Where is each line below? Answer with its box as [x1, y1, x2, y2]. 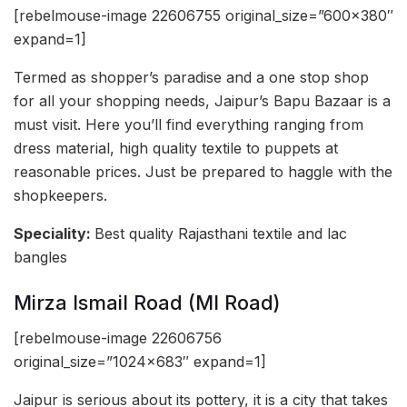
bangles [14, 248, 67, 267]
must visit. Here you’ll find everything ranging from [14, 115, 363, 134]
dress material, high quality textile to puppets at [14, 139, 338, 158]
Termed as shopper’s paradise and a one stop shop [14, 68, 369, 87]
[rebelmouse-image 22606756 [14, 328, 222, 347]
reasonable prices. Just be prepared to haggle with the [14, 163, 392, 182]
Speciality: [14, 224, 94, 243]
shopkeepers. [14, 186, 107, 205]
